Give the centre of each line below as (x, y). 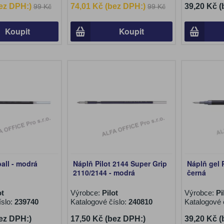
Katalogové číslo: (99, 202)
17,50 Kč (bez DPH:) (108, 219)
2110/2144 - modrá (104, 172)
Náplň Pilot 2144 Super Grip (120, 163)
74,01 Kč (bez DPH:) (108, 6)
